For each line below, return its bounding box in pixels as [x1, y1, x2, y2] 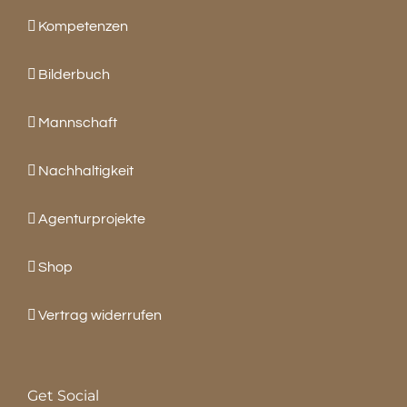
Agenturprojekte [38, 211, 145, 226]
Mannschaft [38, 114, 117, 130]
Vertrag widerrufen [38, 307, 162, 323]
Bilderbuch [38, 66, 110, 82]
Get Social [27, 386, 99, 404]
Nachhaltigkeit [38, 163, 134, 178]
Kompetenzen [38, 18, 128, 34]
